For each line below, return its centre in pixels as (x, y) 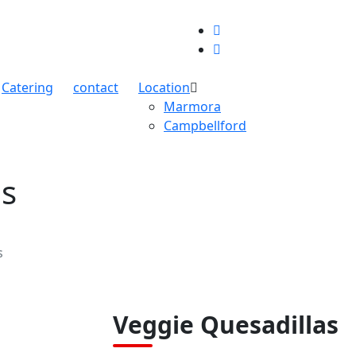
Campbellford (205, 125)
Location (164, 87)
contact (96, 87)
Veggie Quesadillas (225, 324)
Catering (27, 87)
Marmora (192, 106)
